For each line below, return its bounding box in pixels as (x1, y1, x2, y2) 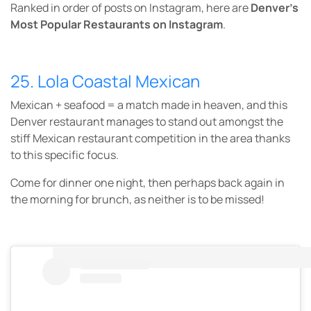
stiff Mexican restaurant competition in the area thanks (10, 131, 290, 146)
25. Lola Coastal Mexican (10, 69, 200, 92)
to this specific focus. (10, 147, 119, 162)
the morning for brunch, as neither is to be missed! (10, 192, 264, 207)
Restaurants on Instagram (83, 17, 223, 32)
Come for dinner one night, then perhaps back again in (10, 175, 285, 190)
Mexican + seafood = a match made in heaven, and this (10, 97, 287, 112)
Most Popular (10, 17, 81, 32)
